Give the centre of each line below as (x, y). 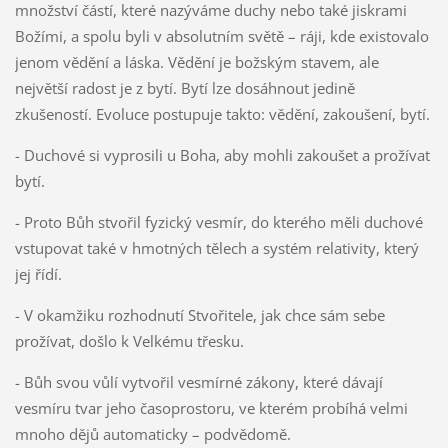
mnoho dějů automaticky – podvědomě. (152, 434)
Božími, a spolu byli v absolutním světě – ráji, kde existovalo (221, 36)
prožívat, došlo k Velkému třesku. (129, 341)
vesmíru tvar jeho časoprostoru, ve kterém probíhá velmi (211, 408)
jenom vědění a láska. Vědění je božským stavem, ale (196, 62)
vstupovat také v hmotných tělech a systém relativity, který (216, 248)
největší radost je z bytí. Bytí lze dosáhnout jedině (184, 88)
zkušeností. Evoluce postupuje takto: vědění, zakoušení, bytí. (222, 114)
